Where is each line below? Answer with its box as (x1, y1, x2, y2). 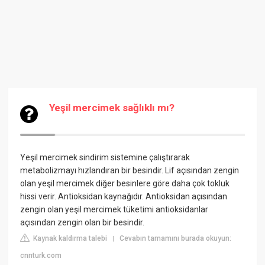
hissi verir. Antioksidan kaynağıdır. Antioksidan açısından (20, 192, 228, 201)
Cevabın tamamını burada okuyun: (119, 234, 232, 243)
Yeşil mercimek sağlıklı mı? (49, 102, 175, 114)
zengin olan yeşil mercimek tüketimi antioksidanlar (20, 205, 209, 214)
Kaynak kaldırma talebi (31, 234, 108, 243)
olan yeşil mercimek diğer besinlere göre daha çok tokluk (20, 179, 230, 188)
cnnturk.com (20, 251, 62, 260)
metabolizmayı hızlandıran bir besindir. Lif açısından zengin (20, 166, 240, 175)
